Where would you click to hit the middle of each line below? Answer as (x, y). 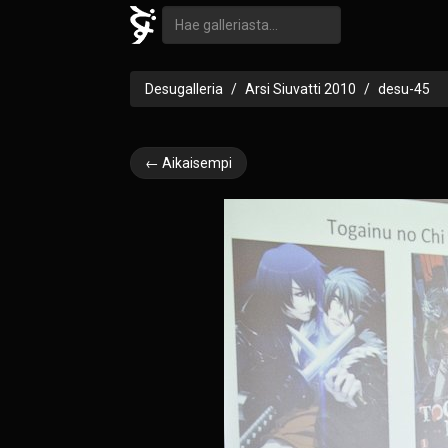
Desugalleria (184, 89)
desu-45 (404, 89)
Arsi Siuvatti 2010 (300, 89)
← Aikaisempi (188, 163)
